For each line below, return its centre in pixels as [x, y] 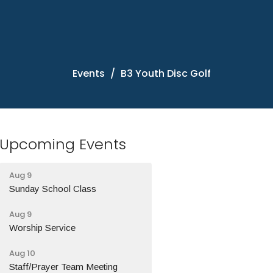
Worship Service [43, 227]
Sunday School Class [53, 188]
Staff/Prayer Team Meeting [64, 266]
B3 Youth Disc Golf [166, 73]
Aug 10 [23, 253]
